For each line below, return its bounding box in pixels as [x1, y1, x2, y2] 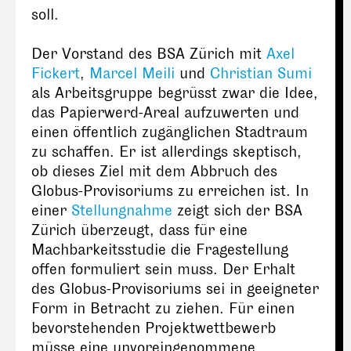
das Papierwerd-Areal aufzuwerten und [31, 104, 299, 122]
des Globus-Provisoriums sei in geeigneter [31, 280, 319, 299]
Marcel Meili [89, 65, 175, 83]
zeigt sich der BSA [172, 202, 302, 220]
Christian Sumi [210, 65, 312, 83]
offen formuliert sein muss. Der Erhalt [31, 261, 295, 279]
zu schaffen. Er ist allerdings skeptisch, [31, 143, 302, 161]
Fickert [31, 65, 80, 83]
